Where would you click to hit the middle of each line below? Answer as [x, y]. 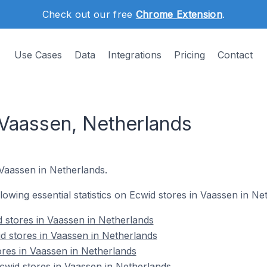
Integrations [135, 55]
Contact [235, 55]
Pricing [190, 55]
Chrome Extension [179, 14]
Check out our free [89, 14]
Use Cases [38, 55]
